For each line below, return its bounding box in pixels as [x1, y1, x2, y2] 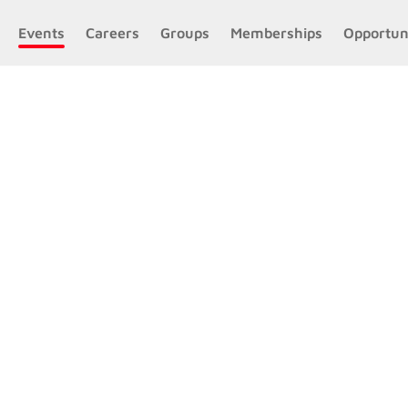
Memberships [229, 25, 322, 41]
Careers [85, 25, 139, 41]
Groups [159, 25, 209, 41]
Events [17, 25, 65, 41]
